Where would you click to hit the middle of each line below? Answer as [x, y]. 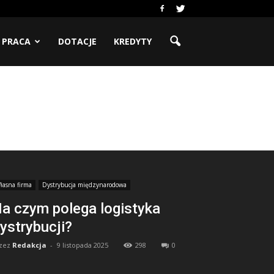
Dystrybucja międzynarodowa [84, 185]
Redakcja [29, 245]
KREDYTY [133, 41]
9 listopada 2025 [83, 245]
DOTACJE [77, 41]
